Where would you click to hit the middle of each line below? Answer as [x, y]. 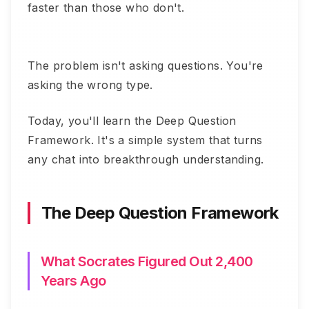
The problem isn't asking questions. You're [146, 66]
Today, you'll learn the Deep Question [132, 121]
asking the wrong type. [90, 85]
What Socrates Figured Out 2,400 [147, 262]
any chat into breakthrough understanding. [146, 160]
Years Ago [73, 281]
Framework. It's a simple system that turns [145, 140]
